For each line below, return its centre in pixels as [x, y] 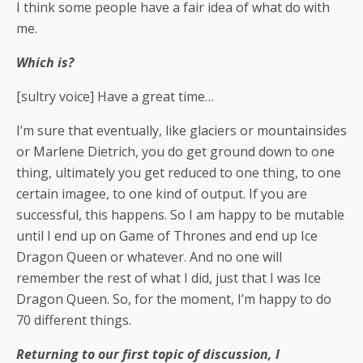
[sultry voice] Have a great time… [115, 97]
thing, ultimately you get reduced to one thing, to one [179, 173]
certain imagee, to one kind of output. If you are [162, 194]
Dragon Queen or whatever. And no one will [149, 257]
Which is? [45, 63]
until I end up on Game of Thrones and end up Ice [167, 236]
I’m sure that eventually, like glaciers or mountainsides [181, 131]
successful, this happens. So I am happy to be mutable [180, 215]
